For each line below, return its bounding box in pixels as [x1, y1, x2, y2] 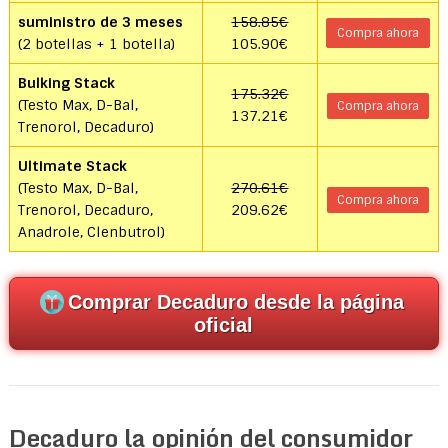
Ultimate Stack [17, 157, 127, 176]
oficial [194, 314, 254, 337]
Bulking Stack [17, 74, 115, 93]
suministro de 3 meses [17, 13, 183, 32]
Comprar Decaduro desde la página [67, 291, 404, 314]
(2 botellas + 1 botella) [17, 35, 175, 54]
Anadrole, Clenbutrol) [17, 223, 165, 242]
